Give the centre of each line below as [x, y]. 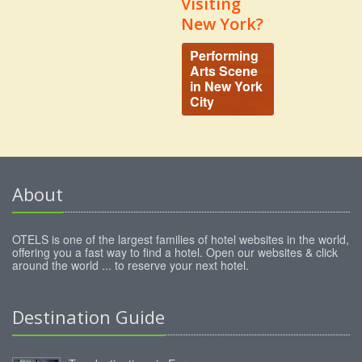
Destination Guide [88, 316]
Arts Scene [224, 70]
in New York [226, 86]
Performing [224, 55]
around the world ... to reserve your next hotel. [130, 265]
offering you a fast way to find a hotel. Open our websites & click [175, 252]
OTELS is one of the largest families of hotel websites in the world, [181, 239]
